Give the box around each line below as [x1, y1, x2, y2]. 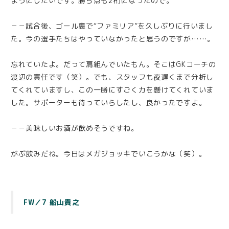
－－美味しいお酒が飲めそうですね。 [11, 123, 139, 133]
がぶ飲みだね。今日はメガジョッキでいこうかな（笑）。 [11, 149, 207, 159]
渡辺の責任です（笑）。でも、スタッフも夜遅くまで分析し [11, 72, 214, 82]
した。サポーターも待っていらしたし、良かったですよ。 [11, 98, 207, 108]
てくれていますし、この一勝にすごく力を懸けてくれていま [11, 85, 214, 95]
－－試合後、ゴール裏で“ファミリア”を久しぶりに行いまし [11, 21, 213, 31]
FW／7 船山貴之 [24, 197, 80, 208]
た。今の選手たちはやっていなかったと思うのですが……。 [11, 34, 215, 44]
